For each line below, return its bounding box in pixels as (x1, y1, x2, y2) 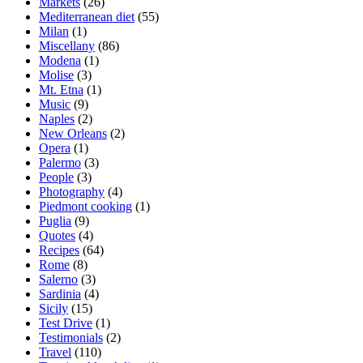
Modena (39, 53, 81, 67)
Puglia (39, 213, 71, 228)
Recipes (39, 242, 79, 257)
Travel (39, 344, 71, 359)
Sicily (39, 301, 68, 315)
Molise (39, 67, 74, 82)
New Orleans (39, 126, 107, 140)
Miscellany (39, 38, 95, 53)
